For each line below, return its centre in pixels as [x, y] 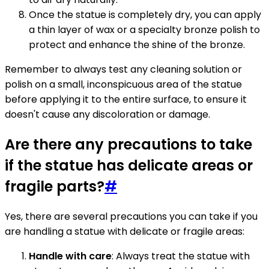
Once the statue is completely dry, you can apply [145, 15]
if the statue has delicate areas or [129, 166]
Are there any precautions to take [128, 145]
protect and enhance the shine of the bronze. [137, 45]
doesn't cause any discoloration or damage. [107, 115]
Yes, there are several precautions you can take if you [131, 217]
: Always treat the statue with [181, 256]
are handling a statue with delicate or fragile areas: [125, 232]
